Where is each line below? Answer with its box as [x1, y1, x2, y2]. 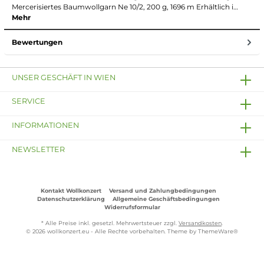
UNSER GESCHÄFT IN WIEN [12, 72, 115, 82]
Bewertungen [12, 37, 62, 47]
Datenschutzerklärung [37, 196, 105, 203]
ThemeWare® [198, 228, 238, 235]
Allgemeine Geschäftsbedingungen [112, 196, 220, 203]
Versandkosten [179, 220, 222, 227]
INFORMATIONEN [12, 121, 79, 130]
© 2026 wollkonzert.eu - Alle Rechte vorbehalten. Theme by [26, 228, 198, 235]
